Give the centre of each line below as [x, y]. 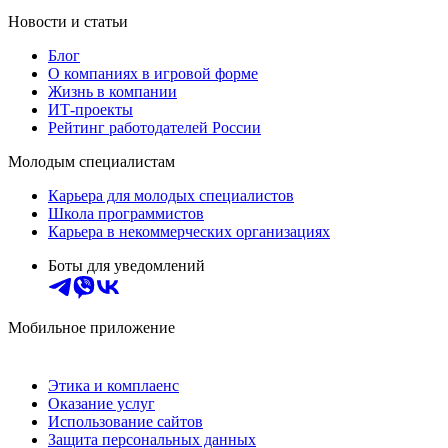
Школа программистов [126, 214]
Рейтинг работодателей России [154, 128]
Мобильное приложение [91, 328]
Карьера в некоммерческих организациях [189, 232]
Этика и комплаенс [113, 386]
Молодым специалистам [91, 162]
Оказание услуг [101, 404]
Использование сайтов [125, 422]
